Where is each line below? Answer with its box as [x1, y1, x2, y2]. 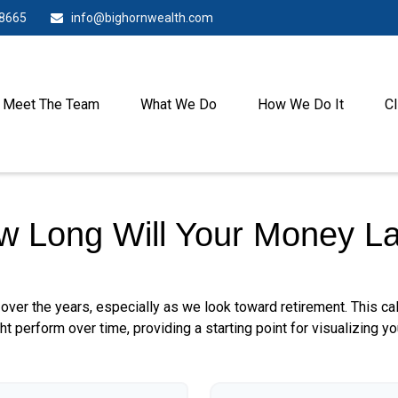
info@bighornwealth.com [71, 11, 213, 25]
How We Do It [258, 96, 344, 114]
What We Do [140, 96, 217, 114]
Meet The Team [3, 96, 99, 114]
